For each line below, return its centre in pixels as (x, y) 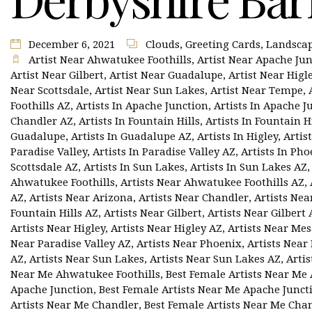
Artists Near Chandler (194, 197)
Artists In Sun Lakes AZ (249, 167)
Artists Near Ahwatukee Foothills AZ (212, 182)
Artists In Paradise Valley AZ (164, 151)
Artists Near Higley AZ (166, 228)
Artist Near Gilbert (57, 75)
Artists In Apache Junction (142, 106)
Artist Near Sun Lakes (150, 90)
